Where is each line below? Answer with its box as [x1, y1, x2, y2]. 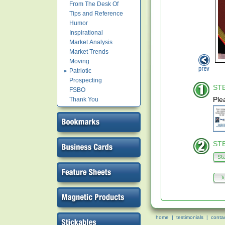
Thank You [69, 96, 98, 103]
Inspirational [69, 29, 103, 36]
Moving [69, 58, 89, 65]
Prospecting [69, 77, 102, 84]
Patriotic [69, 67, 91, 74]
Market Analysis [69, 39, 113, 46]
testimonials [176, 214, 203, 220]
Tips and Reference [69, 10, 123, 17]
